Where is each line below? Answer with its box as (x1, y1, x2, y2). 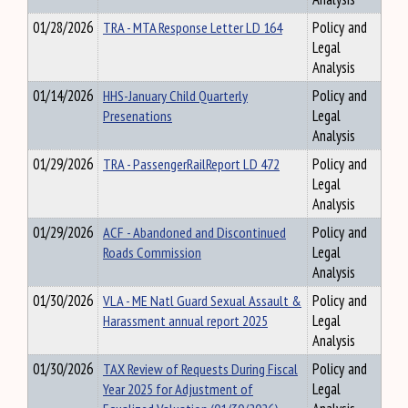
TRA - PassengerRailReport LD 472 (103, 154, 280, 174)
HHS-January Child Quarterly (103, 86, 248, 106)
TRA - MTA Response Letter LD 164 (103, 17, 282, 37)
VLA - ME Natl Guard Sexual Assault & (103, 291, 301, 311)
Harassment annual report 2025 (103, 311, 268, 331)
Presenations (103, 106, 172, 126)
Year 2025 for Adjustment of (103, 379, 253, 399)
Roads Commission (103, 242, 201, 262)
